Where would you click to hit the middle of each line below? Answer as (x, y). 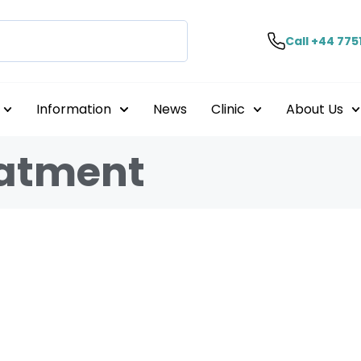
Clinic (228, 109)
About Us (314, 109)
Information (74, 109)
